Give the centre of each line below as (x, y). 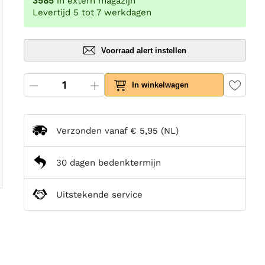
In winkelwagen (161, 85)
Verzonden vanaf (93, 130)
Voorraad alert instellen (144, 50)
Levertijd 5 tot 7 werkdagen (92, 13)
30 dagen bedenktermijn (109, 162)
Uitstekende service (99, 194)
